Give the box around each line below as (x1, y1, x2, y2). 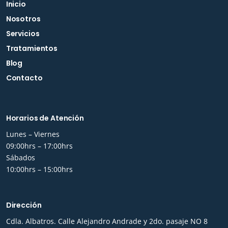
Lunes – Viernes (6, 129, 60, 139)
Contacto (6, 72, 43, 83)
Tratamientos (6, 43, 58, 53)
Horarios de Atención (6, 112, 84, 123)
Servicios (6, 28, 40, 39)
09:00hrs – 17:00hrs (6, 140, 73, 151)
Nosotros (6, 13, 41, 24)
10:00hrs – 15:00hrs (6, 164, 73, 174)
